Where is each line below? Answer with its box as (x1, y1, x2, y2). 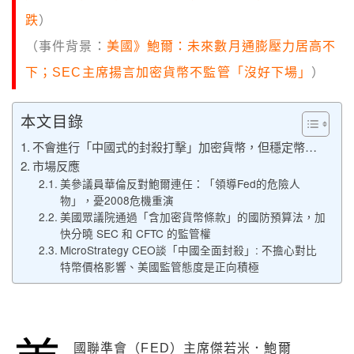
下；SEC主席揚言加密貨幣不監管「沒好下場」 (25, 66, 312, 80)
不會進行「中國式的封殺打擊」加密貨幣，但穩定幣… (32, 138, 318, 156)
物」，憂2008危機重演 (59, 192, 174, 209)
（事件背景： (25, 40, 107, 54)
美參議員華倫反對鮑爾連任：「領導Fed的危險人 (59, 175, 300, 192)
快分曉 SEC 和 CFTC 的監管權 (59, 225, 211, 242)
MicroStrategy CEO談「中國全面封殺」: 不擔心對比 (59, 242, 317, 258)
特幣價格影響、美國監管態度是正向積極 (59, 258, 259, 275)
